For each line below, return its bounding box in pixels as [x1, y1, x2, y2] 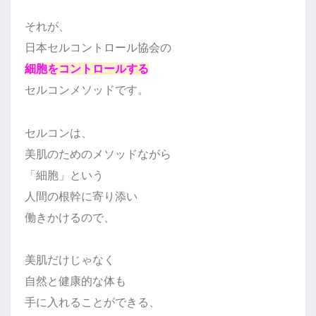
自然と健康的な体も [25, 275, 126, 287]
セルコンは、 [25, 127, 92, 139]
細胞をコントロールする [25, 63, 149, 75]
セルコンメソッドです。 [25, 84, 149, 96]
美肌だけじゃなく [25, 254, 115, 266]
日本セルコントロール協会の [25, 42, 171, 54]
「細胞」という [25, 169, 104, 181]
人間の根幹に [25, 190, 92, 202]
